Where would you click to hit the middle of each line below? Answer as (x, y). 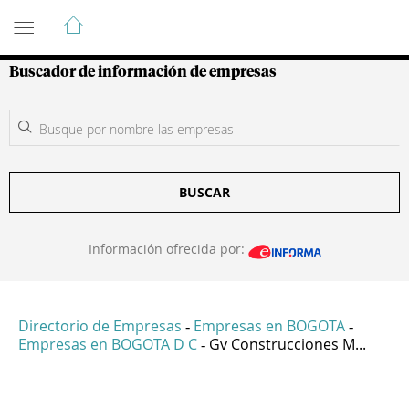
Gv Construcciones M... (288, 345)
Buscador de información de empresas (143, 72)
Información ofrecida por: (168, 249)
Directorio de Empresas (100, 326)
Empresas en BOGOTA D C (108, 345)
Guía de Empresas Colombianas (173, 17)
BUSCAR (204, 192)
